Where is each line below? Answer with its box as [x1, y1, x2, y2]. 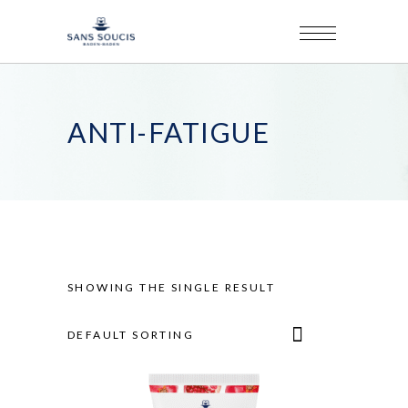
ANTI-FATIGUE [67, 116, 270, 148]
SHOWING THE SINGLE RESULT [67, 280, 276, 294]
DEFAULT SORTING [67, 328, 194, 342]
